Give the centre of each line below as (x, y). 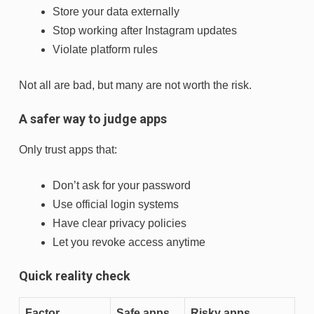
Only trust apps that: (68, 150)
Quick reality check (75, 276)
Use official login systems (116, 205)
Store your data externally (116, 12)
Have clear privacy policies (120, 224)
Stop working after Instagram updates (145, 31)
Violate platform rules (105, 50)
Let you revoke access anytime (129, 243)
